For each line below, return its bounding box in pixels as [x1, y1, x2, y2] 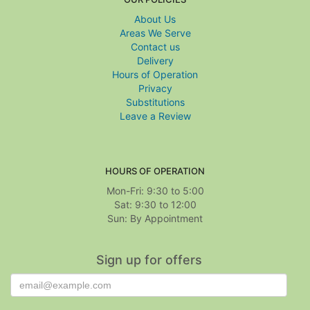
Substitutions [125, 96, 185, 109]
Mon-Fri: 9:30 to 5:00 [106, 185, 204, 197]
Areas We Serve [119, 27, 191, 39]
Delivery [136, 55, 174, 67]
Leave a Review [119, 110, 191, 122]
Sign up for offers [95, 253, 202, 268]
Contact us [130, 41, 180, 53]
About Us [134, 13, 176, 26]
